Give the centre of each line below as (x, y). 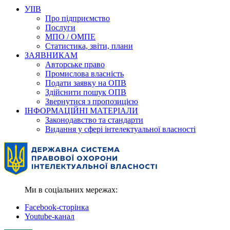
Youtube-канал (50, 216)
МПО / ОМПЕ (70, 36)
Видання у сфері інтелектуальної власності (120, 129)
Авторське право (75, 64)
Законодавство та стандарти (94, 120)
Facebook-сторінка (57, 207)
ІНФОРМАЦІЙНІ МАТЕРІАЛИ (81, 110)
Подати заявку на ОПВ (86, 83)
